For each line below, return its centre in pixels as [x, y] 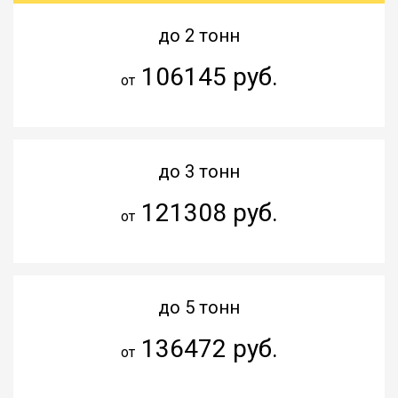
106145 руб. [206, 76]
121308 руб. [206, 212]
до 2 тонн [199, 35]
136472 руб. [206, 348]
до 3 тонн [199, 171]
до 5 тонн [199, 307]
